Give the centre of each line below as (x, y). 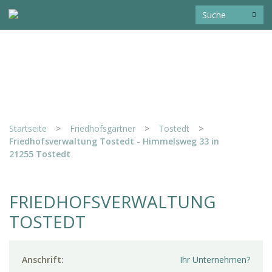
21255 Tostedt (40, 154)
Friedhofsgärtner (103, 128)
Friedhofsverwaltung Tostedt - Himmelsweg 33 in (114, 141)
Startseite (28, 128)
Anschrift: (43, 260)
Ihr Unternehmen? (215, 260)
